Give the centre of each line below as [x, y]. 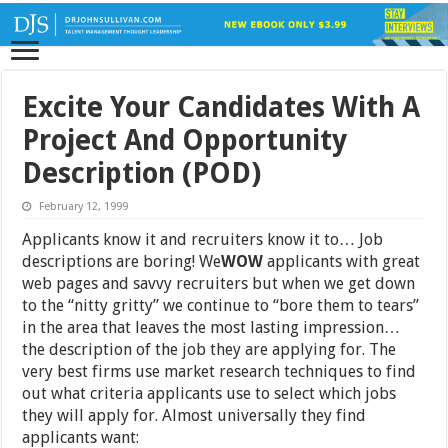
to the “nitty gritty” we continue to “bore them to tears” [221, 306]
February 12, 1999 [84, 207]
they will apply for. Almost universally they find [194, 416]
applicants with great [342, 262]
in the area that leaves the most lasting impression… [211, 328]
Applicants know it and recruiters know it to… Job [203, 240]
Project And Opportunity [185, 141]
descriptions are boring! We [122, 262]
